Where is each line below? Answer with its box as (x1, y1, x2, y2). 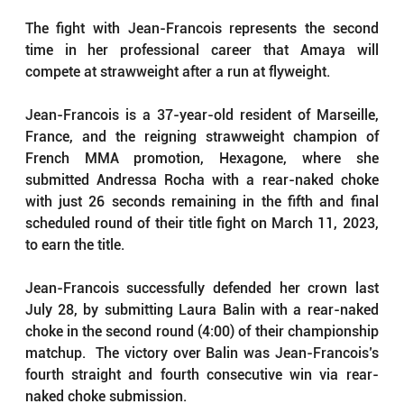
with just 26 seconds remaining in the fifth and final (24, 193, 379, 211)
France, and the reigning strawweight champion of (24, 128, 379, 146)
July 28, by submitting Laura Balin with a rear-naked (24, 301, 379, 319)
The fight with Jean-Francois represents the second (24, 20, 379, 38)
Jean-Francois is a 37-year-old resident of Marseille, (24, 106, 379, 124)
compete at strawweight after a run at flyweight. (24, 63, 330, 81)
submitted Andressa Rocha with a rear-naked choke (24, 171, 379, 189)
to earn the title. (24, 236, 124, 254)
